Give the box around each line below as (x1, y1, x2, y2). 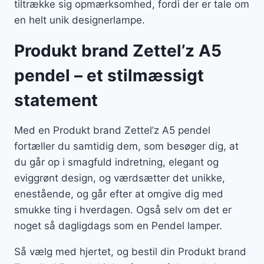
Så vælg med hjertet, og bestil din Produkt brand (14, 246, 246, 258)
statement (14, 90, 102, 111)
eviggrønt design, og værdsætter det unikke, (14, 172, 225, 184)
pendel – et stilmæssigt (14, 65, 204, 86)
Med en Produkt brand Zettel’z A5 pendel (14, 124, 210, 137)
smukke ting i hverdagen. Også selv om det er (14, 204, 232, 216)
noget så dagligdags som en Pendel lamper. (14, 220, 222, 232)
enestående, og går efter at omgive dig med (14, 188, 223, 200)
